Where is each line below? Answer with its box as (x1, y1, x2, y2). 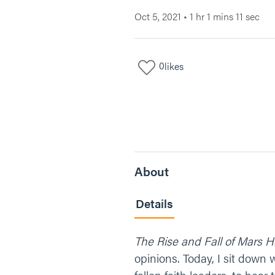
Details (136, 195, 173, 212)
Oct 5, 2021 (134, 9, 181, 23)
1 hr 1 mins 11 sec (190, 9, 260, 23)
